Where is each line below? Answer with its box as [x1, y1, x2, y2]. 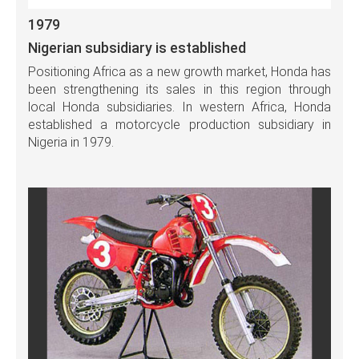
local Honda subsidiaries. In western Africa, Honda [28, 99, 331, 115]
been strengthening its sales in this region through [28, 82, 331, 98]
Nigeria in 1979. [28, 135, 114, 151]
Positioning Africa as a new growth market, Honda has [28, 64, 331, 80]
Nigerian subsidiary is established [28, 39, 246, 57]
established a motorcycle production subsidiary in [28, 117, 331, 133]
